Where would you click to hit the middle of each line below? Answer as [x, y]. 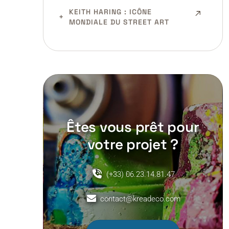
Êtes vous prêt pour [133, 127]
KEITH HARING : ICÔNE [110, 12]
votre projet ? [133, 144]
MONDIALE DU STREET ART [119, 22]
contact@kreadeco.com [141, 199]
